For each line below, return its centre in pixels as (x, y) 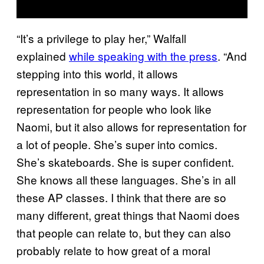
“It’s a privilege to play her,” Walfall (101, 38)
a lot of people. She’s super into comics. (117, 144)
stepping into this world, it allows (97, 73)
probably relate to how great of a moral (113, 250)
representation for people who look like (114, 108)
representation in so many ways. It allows (120, 91)
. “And (232, 55)
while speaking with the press (143, 55)
